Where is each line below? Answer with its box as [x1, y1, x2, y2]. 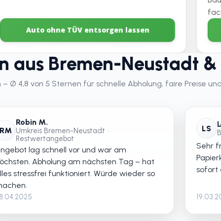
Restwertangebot [16, 134, 74, 144]
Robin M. [16, 117, 48, 127]
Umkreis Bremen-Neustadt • [16, 126, 109, 136]
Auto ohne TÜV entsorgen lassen [26, 25, 149, 35]
